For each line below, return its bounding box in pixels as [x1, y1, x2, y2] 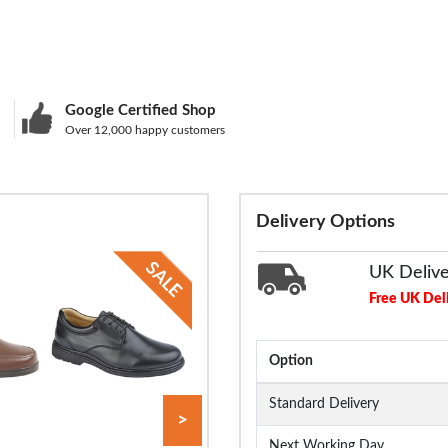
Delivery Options [256, 212, 395, 231]
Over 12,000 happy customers [65, 123, 226, 136]
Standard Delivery [269, 396, 379, 411]
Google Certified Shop [65, 102, 217, 118]
